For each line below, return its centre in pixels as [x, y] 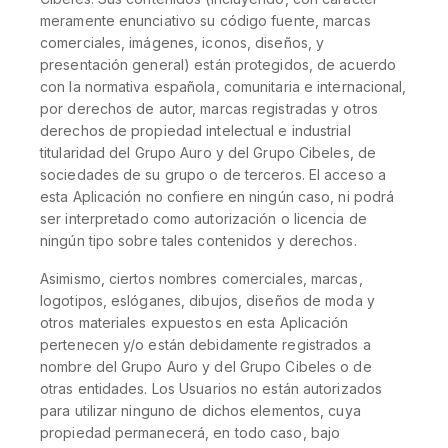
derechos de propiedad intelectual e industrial [195, 130]
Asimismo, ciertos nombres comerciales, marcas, [201, 278]
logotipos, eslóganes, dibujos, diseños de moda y [207, 300]
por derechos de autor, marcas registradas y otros [209, 108]
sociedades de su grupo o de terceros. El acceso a [213, 174]
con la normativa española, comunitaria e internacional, [223, 86]
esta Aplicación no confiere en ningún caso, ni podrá [217, 196]
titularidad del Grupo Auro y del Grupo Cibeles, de [208, 152]
